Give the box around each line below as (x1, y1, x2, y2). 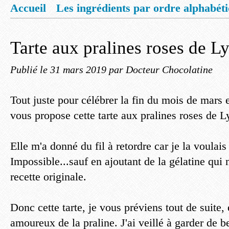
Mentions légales (20, 21, 101, 34)
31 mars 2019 (50, 64, 109, 75)
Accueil (10, 2, 46, 14)
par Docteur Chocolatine (109, 64, 213, 75)
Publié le (10, 64, 50, 75)
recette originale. (10, 170, 86, 183)
